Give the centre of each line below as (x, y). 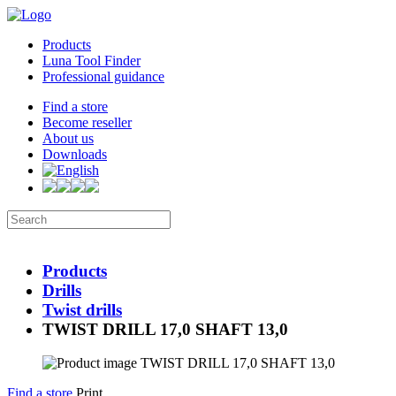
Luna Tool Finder (91, 61)
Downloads (75, 154)
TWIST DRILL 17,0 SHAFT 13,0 (165, 329)
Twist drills (82, 309)
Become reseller (87, 122)
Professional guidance (103, 76)
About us (68, 138)
